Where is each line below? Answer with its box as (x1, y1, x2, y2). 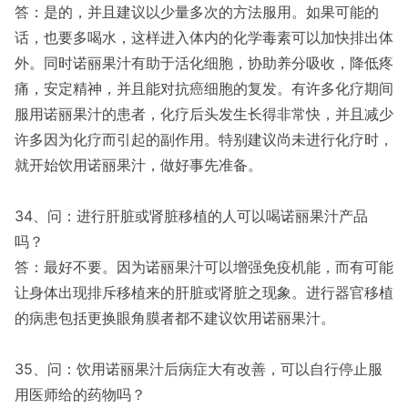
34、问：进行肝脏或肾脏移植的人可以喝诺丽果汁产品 (15, 207, 368, 225)
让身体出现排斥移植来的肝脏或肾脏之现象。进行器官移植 (15, 283, 393, 301)
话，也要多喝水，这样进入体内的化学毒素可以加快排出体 (15, 28, 393, 46)
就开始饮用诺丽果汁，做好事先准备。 (15, 156, 262, 174)
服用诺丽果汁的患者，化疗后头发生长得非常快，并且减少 (15, 105, 393, 123)
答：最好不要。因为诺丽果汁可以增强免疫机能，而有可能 (15, 258, 393, 276)
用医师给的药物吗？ (15, 385, 146, 403)
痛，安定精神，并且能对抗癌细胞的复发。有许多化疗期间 (15, 79, 393, 97)
